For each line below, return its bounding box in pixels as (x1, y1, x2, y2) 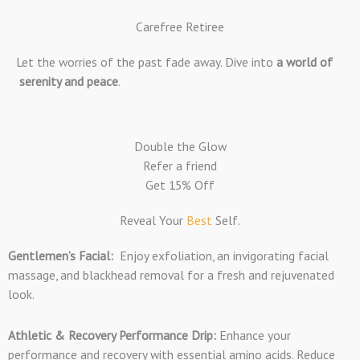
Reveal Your (120, 211, 186, 228)
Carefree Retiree (136, 18, 224, 35)
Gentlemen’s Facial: (8, 247, 113, 264)
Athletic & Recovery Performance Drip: (8, 326, 216, 343)
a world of (276, 53, 333, 70)
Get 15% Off (145, 176, 215, 193)
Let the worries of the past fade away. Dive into (16, 53, 276, 70)
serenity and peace (16, 72, 118, 89)
